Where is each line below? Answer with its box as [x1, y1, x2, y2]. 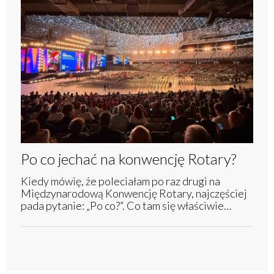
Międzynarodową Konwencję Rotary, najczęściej [21, 186, 247, 200]
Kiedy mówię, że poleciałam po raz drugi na [21, 174, 220, 188]
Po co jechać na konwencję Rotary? [21, 149, 236, 168]
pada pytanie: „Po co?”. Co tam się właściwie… [21, 198, 231, 212]
